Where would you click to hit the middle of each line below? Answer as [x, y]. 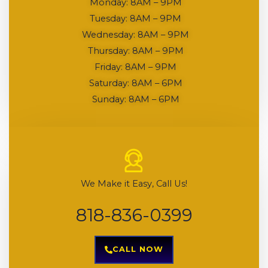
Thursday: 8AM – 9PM [135, 51]
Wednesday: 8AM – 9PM [135, 35]
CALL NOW [138, 249]
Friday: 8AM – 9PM [135, 67]
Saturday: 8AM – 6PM [135, 83]
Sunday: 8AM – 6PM [135, 100]
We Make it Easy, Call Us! [134, 184]
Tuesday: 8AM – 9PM [135, 19]
